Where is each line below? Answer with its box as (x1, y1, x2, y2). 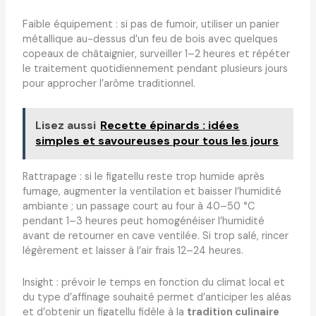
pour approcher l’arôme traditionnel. (22, 77, 195, 91)
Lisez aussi (35, 118, 97, 133)
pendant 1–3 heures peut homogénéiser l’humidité (22, 214, 265, 229)
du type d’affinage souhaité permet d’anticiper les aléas (22, 290, 291, 304)
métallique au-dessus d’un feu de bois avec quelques (22, 32, 278, 47)
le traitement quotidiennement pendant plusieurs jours (22, 62, 288, 76)
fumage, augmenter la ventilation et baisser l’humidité (22, 185, 281, 199)
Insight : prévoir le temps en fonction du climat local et (22, 275, 285, 289)
